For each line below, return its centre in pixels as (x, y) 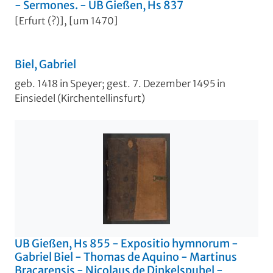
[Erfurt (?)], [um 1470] (66, 21)
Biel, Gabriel (45, 65)
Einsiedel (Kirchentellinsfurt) (80, 98)
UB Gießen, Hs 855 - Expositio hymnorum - (126, 244)
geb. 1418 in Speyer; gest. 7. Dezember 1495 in (120, 84)
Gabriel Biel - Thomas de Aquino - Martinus (126, 257)
